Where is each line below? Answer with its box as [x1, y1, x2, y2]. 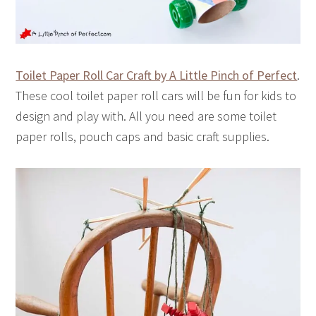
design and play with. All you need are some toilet [16, 107, 277, 124]
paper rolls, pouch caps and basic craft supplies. [16, 128, 270, 145]
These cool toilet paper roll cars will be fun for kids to [16, 87, 297, 104]
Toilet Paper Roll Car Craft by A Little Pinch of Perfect [16, 66, 298, 83]
